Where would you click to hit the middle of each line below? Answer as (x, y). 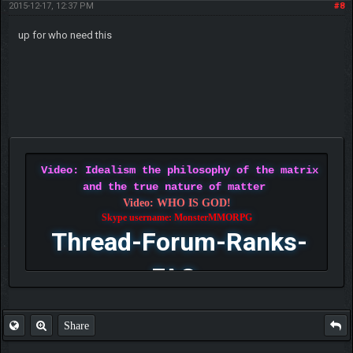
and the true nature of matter (174, 187)
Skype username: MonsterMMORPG (176, 218)
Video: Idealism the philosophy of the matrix (179, 171)
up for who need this (65, 35)
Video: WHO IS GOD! (176, 203)
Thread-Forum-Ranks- (179, 242)
